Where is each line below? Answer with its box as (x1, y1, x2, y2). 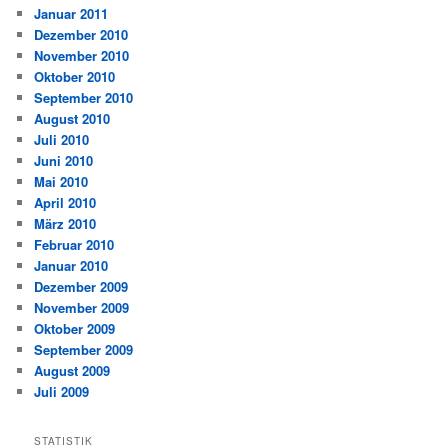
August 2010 (34, 108, 111, 128)
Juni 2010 (34, 150, 94, 170)
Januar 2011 (34, 3, 109, 23)
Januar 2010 (34, 255, 109, 275)
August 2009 (34, 360, 111, 380)
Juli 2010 (34, 129, 90, 149)
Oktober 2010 (34, 66, 116, 86)
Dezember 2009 (34, 276, 129, 296)
